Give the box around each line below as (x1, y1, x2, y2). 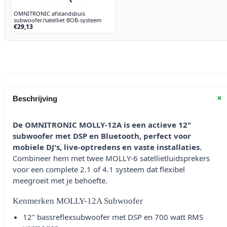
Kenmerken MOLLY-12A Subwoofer (13, 196, 143, 206)
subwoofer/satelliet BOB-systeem (14, 16, 101, 24)
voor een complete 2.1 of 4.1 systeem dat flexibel (13, 164, 185, 175)
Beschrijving (13, 94, 57, 103)
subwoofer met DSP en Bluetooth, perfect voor (13, 131, 191, 141)
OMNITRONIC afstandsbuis (14, 10, 85, 18)
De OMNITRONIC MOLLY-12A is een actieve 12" (13, 120, 191, 130)
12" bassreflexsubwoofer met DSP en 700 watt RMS (23, 212, 203, 222)
